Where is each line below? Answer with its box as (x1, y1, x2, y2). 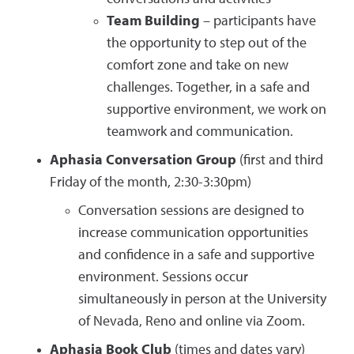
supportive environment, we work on (107, 103, 326, 117)
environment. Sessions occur (78, 270, 248, 284)
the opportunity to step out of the (107, 36, 307, 51)
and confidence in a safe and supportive (78, 248, 314, 262)
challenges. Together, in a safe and (107, 81, 310, 95)
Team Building (107, 14, 200, 28)
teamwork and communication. (107, 125, 293, 139)
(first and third (236, 153, 323, 168)
